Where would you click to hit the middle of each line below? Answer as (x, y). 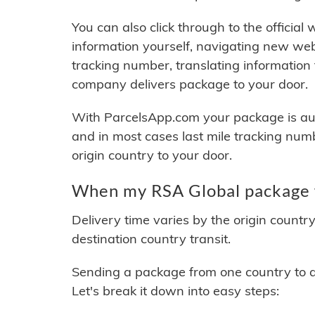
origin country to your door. (152, 155)
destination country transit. (151, 239)
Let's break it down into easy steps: (175, 291)
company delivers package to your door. (190, 84)
